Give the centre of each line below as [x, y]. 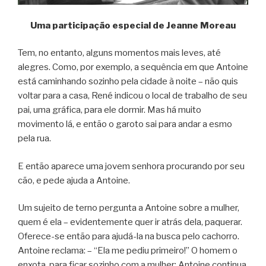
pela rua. [34, 139]
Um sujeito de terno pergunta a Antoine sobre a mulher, [129, 208]
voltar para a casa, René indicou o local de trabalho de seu [132, 96]
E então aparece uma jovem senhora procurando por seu [131, 166]
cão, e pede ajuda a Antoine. [74, 180]
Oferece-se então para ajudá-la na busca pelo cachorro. [129, 237]
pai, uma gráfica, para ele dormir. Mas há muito [110, 110]
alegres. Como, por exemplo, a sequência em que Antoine [133, 67]
